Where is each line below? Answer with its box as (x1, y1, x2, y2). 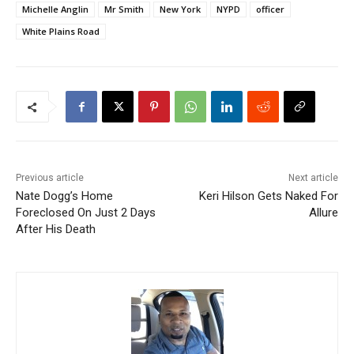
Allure (308, 205, 338, 220)
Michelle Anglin (22, 3, 88, 16)
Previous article (16, 172, 84, 184)
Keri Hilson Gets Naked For (198, 189, 338, 204)
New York (160, 3, 201, 16)
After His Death (16, 222, 96, 237)
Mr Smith (104, 3, 144, 16)
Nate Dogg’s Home (16, 189, 113, 204)
